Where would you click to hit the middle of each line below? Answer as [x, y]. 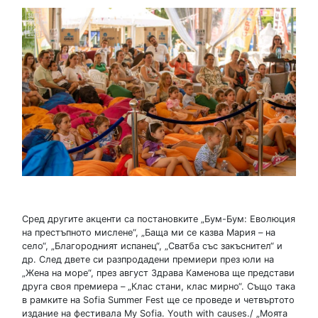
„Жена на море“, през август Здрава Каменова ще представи [158, 273]
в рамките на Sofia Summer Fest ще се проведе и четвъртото [158, 300]
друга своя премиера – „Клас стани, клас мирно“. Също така [159, 286]
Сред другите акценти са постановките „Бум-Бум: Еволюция [159, 219]
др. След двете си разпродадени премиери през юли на [148, 259]
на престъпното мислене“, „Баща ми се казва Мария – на [149, 232]
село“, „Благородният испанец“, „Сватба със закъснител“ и [152, 246]
